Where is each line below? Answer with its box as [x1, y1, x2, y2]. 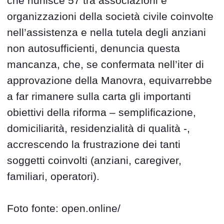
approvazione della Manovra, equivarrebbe [7, 74, 212, 86]
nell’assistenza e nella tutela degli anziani [7, 26, 206, 38]
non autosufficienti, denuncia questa [7, 42, 180, 54]
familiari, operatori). [7, 170, 100, 182]
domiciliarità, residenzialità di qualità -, [7, 122, 190, 134]
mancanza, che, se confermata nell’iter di [7, 58, 204, 70]
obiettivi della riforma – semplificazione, [7, 106, 196, 118]
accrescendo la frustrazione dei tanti [7, 138, 181, 150]
